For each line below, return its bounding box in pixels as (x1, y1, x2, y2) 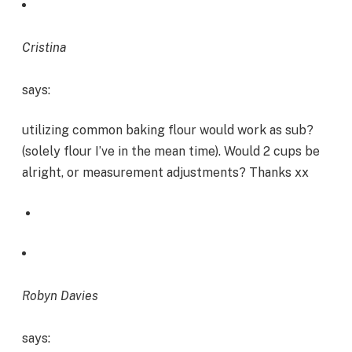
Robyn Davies (22, 288, 98, 304)
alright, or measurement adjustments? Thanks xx (22, 165, 309, 181)
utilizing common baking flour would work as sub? (22, 123, 313, 138)
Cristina (22, 39, 66, 55)
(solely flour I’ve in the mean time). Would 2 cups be (22, 144, 320, 159)
